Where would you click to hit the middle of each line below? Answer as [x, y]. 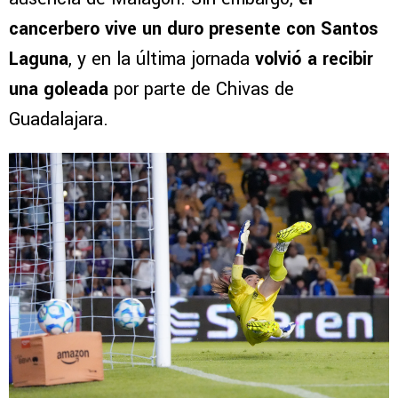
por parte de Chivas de [201, 90]
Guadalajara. [59, 120]
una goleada [59, 90]
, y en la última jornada [162, 60]
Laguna [39, 60]
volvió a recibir [314, 60]
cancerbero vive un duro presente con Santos [194, 29]
